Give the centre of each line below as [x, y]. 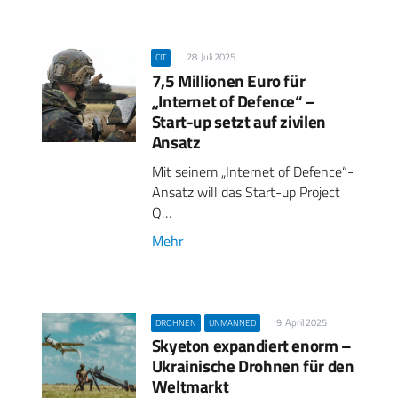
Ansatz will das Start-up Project [246, 191]
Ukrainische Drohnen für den [253, 366]
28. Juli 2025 [211, 57]
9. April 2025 [302, 322]
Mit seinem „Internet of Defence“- [252, 171]
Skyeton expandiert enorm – [251, 346]
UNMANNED [232, 323]
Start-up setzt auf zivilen [239, 121]
